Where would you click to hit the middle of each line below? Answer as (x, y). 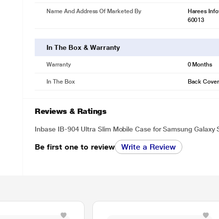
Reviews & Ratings (71, 111)
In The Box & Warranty (83, 47)
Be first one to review (75, 147)
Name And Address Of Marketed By (94, 11)
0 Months (200, 65)
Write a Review (148, 147)
